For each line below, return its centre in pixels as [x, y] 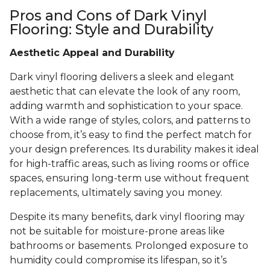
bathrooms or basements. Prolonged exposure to [129, 246]
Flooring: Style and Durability [111, 30]
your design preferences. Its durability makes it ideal [134, 149]
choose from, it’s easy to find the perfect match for [131, 135]
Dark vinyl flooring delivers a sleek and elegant [122, 77]
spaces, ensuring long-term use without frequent [130, 178]
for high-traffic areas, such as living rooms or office [130, 164]
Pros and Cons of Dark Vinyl [108, 16]
